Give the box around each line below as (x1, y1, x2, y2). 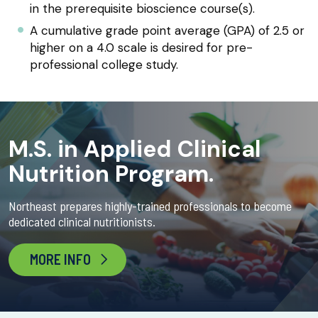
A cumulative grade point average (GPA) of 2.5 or (30, 22, 305, 38)
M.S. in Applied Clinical (9, 133, 261, 164)
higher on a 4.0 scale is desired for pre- (30, 39, 253, 55)
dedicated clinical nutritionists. (9, 213, 155, 229)
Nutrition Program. (9, 158, 214, 189)
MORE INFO (30, 250, 91, 268)
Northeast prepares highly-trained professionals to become (9, 197, 292, 214)
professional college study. (30, 56, 179, 72)
